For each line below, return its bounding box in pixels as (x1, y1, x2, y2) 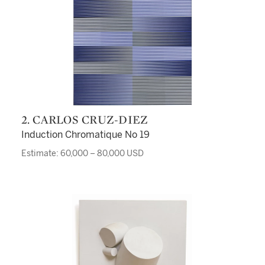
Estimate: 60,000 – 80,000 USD (21, 148, 144, 159)
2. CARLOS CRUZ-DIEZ (30, 112, 148, 127)
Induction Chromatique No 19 (21, 129, 150, 140)
